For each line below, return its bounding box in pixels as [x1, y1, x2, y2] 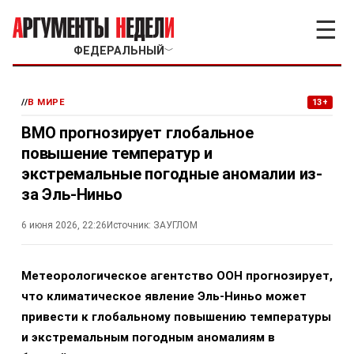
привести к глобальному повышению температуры [21, 310, 331, 324]
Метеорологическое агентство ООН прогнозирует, [21, 269, 333, 283]
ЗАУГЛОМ [153, 220, 198, 231]
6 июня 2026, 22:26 [21, 220, 107, 231]
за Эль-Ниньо [21, 185, 122, 204]
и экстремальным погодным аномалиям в [21, 330, 275, 345]
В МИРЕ [28, 97, 66, 107]
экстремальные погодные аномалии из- [21, 164, 322, 183]
